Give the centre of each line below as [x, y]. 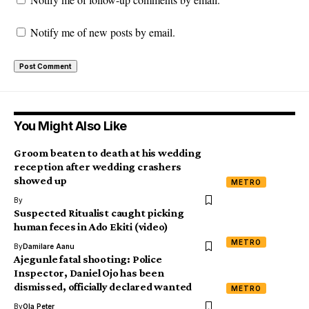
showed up [41, 180]
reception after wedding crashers [98, 166]
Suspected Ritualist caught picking [99, 212]
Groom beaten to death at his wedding [108, 152]
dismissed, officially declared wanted [103, 286]
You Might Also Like [70, 126]
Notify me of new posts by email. [103, 32]
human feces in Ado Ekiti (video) [91, 226]
